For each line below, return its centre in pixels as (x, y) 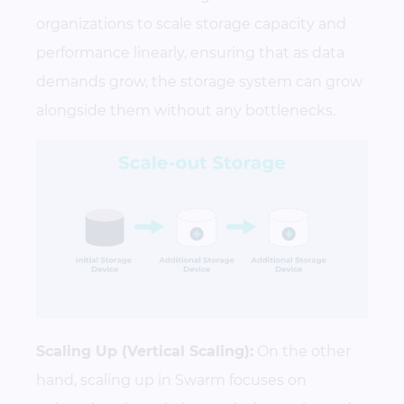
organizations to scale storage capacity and (191, 23)
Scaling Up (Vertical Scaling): (145, 352)
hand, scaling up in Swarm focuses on (171, 381)
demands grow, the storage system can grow (199, 81)
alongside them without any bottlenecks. (186, 110)
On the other (302, 352)
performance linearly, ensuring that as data (190, 52)
